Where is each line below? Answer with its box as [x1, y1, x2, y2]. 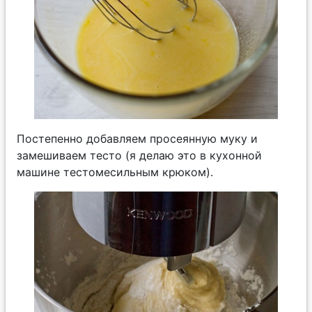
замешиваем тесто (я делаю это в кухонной [17, 148, 262, 162]
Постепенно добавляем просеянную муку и [17, 131, 258, 146]
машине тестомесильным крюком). [17, 164, 213, 179]
